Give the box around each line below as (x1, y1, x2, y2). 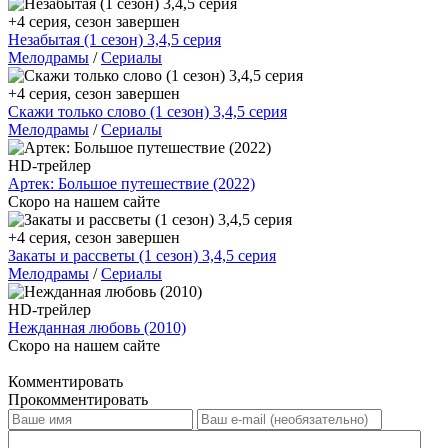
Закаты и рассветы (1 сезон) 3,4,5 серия (8, 246, 276, 264)
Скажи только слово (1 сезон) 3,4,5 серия (8, 102, 287, 120)
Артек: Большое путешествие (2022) (8, 174, 255, 192)
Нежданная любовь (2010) (8, 318, 186, 336)
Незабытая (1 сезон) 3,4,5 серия (8, 30, 221, 48)
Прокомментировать (8, 390, 148, 408)
